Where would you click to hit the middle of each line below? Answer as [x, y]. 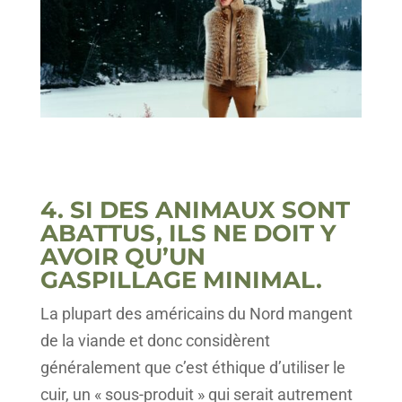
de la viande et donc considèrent [155, 341]
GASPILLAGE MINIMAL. [181, 280]
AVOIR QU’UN [122, 257]
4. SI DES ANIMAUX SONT [195, 210]
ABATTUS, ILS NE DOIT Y [188, 234]
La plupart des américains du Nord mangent [196, 314]
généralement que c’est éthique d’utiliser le [192, 368]
